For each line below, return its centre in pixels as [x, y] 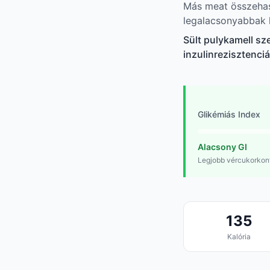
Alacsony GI [222, 147]
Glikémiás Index [229, 115]
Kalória [239, 237]
